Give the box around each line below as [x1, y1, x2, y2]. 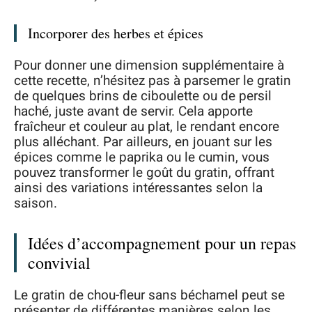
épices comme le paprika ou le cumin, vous [14, 147, 270, 167]
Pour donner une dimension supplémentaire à [14, 55, 284, 75]
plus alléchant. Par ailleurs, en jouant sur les [14, 132, 272, 152]
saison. [14, 193, 57, 213]
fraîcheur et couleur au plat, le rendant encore [14, 116, 279, 136]
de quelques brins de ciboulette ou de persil [14, 86, 272, 106]
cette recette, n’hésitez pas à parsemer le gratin [14, 70, 291, 91]
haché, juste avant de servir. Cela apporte [14, 101, 253, 121]
